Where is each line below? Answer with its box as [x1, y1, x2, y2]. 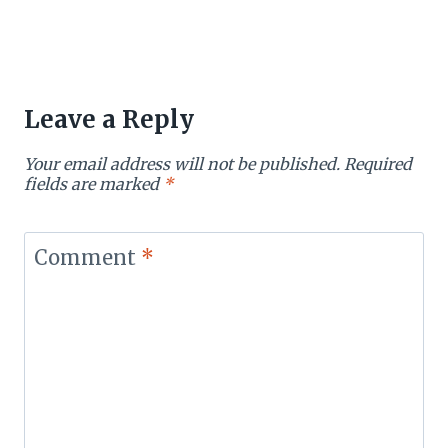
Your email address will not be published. [24, 153, 340, 174]
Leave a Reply [24, 103, 194, 135]
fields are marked [24, 173, 163, 194]
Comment [34, 244, 141, 270]
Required [344, 153, 412, 174]
